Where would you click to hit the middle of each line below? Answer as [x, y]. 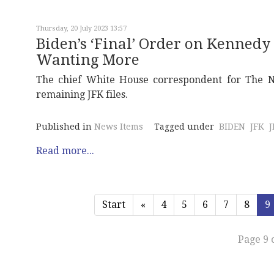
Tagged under [184, 127]
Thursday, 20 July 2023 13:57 [81, 28]
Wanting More [88, 60]
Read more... [65, 151]
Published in [64, 127]
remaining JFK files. [82, 94]
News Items [119, 127]
